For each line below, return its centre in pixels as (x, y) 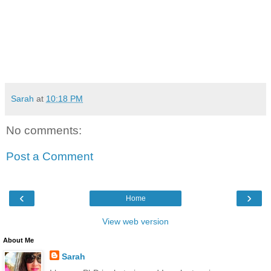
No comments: (44, 130)
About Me (18, 240)
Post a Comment (50, 157)
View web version (135, 221)
